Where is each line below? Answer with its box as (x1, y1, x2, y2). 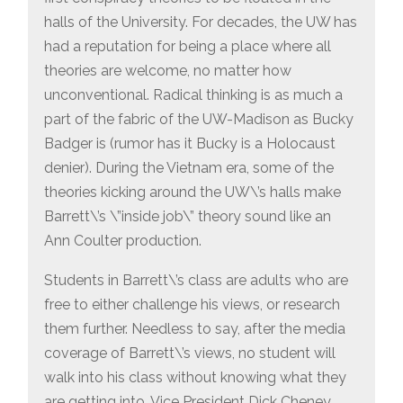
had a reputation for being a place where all (43, 37, 331, 55)
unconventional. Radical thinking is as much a (43, 85, 343, 103)
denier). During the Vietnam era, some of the (43, 158, 334, 176)
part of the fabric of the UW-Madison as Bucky (43, 110, 354, 128)
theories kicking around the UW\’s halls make (43, 183, 341, 201)
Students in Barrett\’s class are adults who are (43, 272, 348, 290)
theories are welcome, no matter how (43, 61, 291, 79)
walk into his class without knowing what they (43, 369, 346, 387)
